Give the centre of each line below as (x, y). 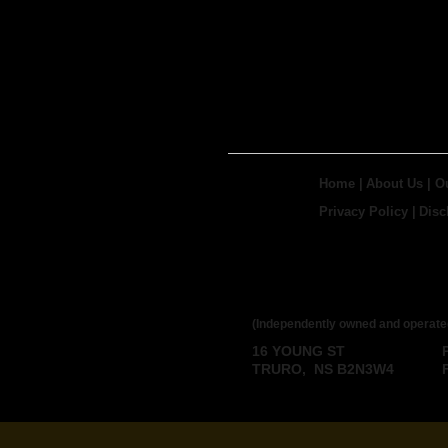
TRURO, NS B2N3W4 (323, 369)
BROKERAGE (291, 303)
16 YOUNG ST (298, 351)
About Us (395, 183)
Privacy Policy (363, 212)
